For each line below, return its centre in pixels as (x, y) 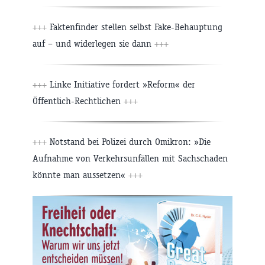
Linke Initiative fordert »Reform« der (121, 84)
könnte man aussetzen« (80, 174)
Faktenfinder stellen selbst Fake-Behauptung (135, 27)
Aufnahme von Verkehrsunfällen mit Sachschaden (130, 158)
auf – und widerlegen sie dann (93, 43)
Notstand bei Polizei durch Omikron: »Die (129, 141)
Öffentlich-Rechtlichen (78, 101)
